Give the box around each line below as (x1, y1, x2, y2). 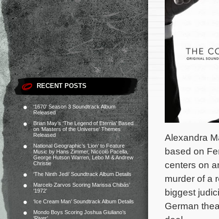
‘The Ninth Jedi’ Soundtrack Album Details (33, 171, 131, 177)
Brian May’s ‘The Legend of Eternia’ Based (33, 120, 133, 126)
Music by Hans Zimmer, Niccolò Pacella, (33, 149, 129, 154)
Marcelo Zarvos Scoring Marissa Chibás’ (33, 182, 130, 188)
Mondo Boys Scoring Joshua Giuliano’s (33, 209, 126, 215)
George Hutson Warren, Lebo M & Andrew (33, 154, 133, 160)
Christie (33, 160, 51, 166)
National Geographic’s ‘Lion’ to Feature (33, 143, 125, 149)
